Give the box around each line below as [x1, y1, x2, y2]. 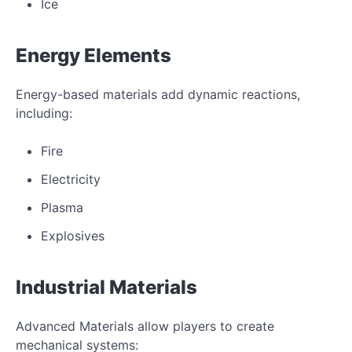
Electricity [41, 170, 101, 187]
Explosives [41, 227, 104, 244]
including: [16, 104, 72, 121]
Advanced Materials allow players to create [16, 317, 274, 334]
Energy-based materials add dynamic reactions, [16, 86, 300, 102]
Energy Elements [16, 43, 171, 67]
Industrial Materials [16, 275, 197, 299]
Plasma [41, 199, 83, 215]
